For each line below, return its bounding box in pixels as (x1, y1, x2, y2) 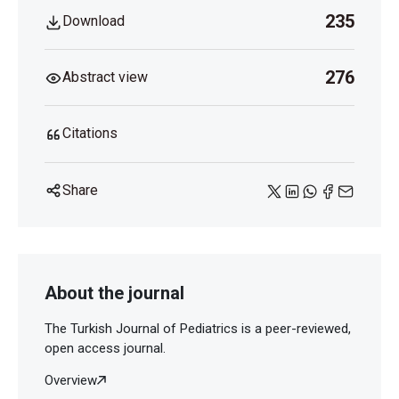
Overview (45, 372, 97, 389)
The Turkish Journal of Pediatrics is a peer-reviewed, (45, 321, 351, 338)
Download (62, 12, 125, 30)
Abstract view (62, 69, 148, 86)
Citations (62, 125, 118, 142)
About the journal (45, 282, 184, 305)
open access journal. (45, 340, 166, 357)
